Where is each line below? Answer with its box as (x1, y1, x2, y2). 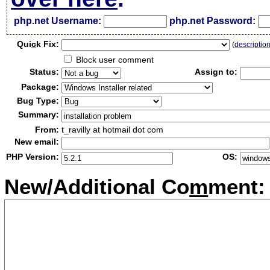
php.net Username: (14, 16, 102, 26)
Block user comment (74, 55, 154, 64)
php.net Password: (169, 16, 256, 26)
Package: (21, 82, 60, 92)
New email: (14, 137, 60, 146)
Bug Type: (17, 96, 60, 105)
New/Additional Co (4, 175, 190, 199)
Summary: (18, 110, 60, 119)
